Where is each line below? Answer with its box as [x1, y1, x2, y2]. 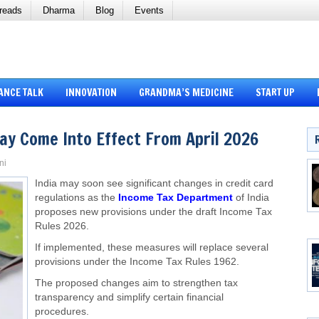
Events [135, 5, 164, 16]
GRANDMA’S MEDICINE [138, 85, 234, 100]
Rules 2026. [35, 221, 89, 232]
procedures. [35, 306, 89, 318]
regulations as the [35, 192, 118, 204]
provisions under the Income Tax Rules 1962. [35, 256, 239, 268]
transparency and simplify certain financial [35, 292, 224, 303]
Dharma [43, 5, 75, 16]
